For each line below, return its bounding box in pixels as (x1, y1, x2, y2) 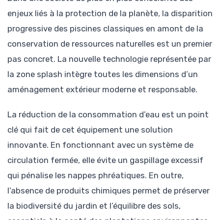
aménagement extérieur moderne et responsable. (7, 84, 197, 95)
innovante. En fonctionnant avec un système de (7, 139, 193, 150)
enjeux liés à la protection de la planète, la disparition (7, 8, 213, 19)
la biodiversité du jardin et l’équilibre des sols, (7, 200, 181, 211)
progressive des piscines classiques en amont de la (7, 24, 203, 34)
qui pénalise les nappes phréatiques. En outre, (7, 170, 184, 180)
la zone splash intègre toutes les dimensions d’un (7, 69, 198, 80)
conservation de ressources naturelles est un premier (7, 39, 212, 49)
